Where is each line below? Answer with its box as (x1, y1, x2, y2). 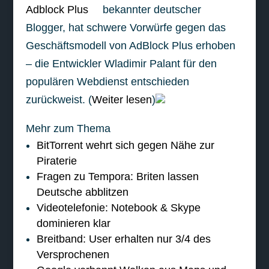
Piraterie (36, 155, 77, 167)
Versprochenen (36, 249, 109, 261)
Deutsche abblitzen (36, 186, 128, 198)
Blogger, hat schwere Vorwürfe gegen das (25, 22, 226, 34)
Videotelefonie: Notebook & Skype (36, 202, 201, 214)
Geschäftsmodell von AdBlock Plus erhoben (25, 40, 235, 52)
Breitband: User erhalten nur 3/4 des (36, 233, 211, 245)
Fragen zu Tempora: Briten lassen (36, 171, 199, 183)
